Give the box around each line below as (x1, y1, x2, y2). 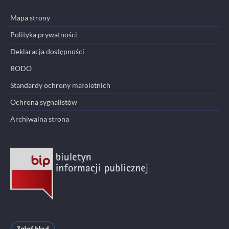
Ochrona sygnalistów (10, 97, 77, 106)
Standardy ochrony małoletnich (10, 80, 110, 89)
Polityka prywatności (10, 30, 77, 39)
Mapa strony (10, 13, 50, 22)
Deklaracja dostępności (10, 47, 84, 56)
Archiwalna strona (10, 114, 69, 123)
